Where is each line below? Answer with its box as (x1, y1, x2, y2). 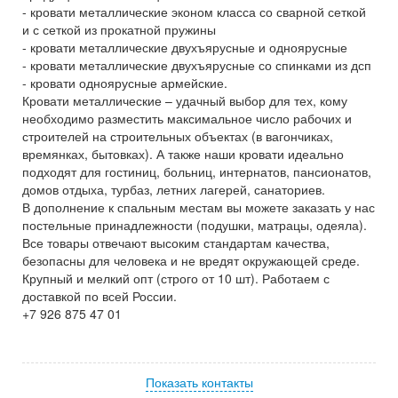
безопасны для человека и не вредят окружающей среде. (22, 251, 360, 269)
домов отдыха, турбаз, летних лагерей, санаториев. (22, 180, 325, 198)
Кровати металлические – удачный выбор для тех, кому (22, 92, 347, 109)
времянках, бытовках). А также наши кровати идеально (22, 145, 344, 163)
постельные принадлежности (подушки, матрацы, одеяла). (22, 216, 367, 234)
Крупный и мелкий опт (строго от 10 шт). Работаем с (22, 269, 330, 287)
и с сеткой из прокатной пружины (22, 20, 216, 38)
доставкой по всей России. (22, 287, 177, 305)
